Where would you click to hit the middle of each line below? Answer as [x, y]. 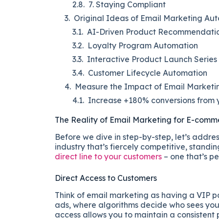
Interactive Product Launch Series [152, 59]
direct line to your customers [108, 157]
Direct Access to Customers [106, 178]
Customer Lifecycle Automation [148, 73]
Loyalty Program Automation [143, 46]
